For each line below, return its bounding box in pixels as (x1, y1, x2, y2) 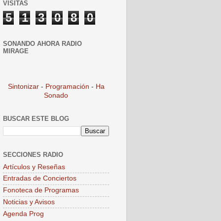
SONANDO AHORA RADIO (3, 39, 82, 47)
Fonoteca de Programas (3, 186, 79, 194)
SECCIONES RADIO (3, 150, 63, 158)
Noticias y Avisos (3, 198, 55, 206)
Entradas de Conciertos (3, 175, 76, 183)
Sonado (44, 92, 68, 100)
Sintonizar (7, 83, 41, 91)
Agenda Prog (3, 210, 44, 218)
